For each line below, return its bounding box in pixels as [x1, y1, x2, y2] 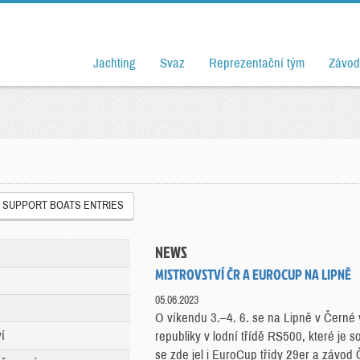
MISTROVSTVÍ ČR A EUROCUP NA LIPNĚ [154, 264, 351, 284]
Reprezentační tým [209, 56, 305, 70]
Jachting [93, 56, 136, 70]
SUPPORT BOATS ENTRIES [2, 199, 124, 211]
